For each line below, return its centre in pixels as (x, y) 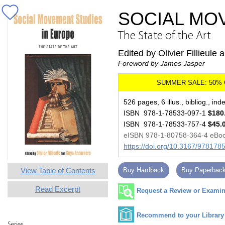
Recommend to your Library (180, 215)
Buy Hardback (144, 170)
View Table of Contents (58, 170)
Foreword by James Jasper (161, 63)
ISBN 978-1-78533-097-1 (166, 113)
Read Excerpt (58, 189)
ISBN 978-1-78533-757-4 (166, 124)
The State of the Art (164, 36)
